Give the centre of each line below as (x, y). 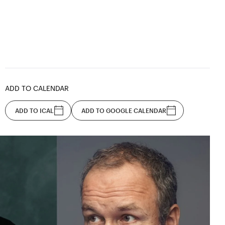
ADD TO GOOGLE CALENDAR (124, 110)
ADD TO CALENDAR (37, 88)
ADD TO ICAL (34, 110)
